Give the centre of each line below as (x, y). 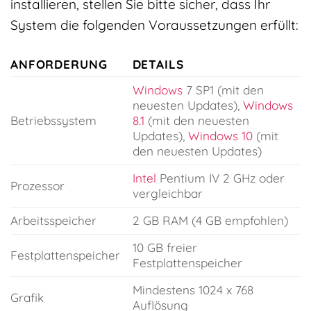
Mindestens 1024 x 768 (193, 290)
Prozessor (37, 186)
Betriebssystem (53, 121)
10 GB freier (165, 248)
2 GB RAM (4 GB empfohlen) (210, 221)
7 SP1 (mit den (223, 90)
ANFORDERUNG (59, 65)
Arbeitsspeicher (53, 221)
